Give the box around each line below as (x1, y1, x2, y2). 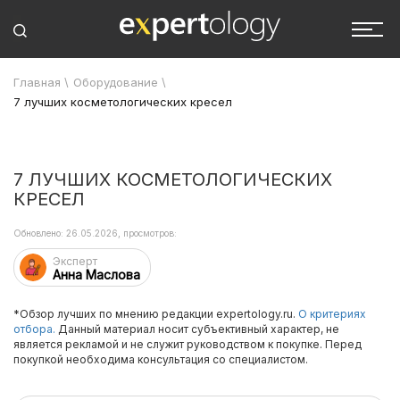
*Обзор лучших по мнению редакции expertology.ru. (13, 307, 298, 321)
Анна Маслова (53, 267, 140, 282)
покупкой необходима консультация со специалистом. (13, 353, 308, 366)
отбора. (13, 322, 55, 336)
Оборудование (73, 75, 158, 89)
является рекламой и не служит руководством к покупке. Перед (13, 337, 362, 351)
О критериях (298, 307, 366, 321)
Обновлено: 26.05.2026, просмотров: (13, 228, 177, 238)
